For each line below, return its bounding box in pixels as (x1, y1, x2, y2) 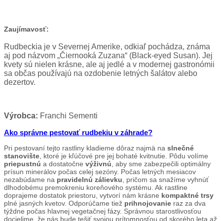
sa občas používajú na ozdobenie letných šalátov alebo (4, 69, 197, 78)
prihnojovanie (124, 199, 171, 208)
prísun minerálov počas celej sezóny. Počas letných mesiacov (4, 168, 196, 176)
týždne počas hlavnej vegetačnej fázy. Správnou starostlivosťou (4, 207, 201, 216)
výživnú (85, 160, 111, 168)
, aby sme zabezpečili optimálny (111, 160, 211, 168)
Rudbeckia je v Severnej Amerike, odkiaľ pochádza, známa (4, 42, 210, 51)
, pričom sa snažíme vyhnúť (122, 176, 209, 184)
